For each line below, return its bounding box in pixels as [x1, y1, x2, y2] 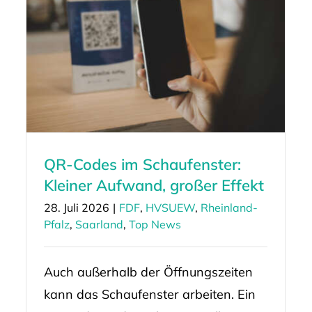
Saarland [75, 217, 123, 231]
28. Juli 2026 [43, 200, 109, 214]
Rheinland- [200, 200, 258, 214]
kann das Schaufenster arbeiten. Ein [43, 286, 256, 302]
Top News [128, 217, 181, 231]
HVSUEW [145, 200, 195, 214]
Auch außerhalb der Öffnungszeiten [43, 263, 253, 280]
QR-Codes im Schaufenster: [43, 154, 241, 174]
